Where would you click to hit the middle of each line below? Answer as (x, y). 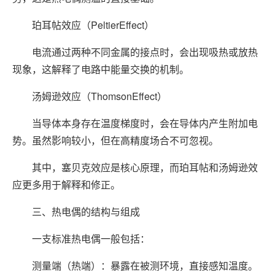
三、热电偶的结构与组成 (76, 212)
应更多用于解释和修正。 (66, 185)
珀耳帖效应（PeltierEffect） (83, 25)
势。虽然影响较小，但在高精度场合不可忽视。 (115, 141)
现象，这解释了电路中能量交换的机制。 (101, 69)
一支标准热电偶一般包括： (81, 239)
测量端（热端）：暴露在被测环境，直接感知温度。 (135, 266)
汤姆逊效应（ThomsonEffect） (90, 96)
